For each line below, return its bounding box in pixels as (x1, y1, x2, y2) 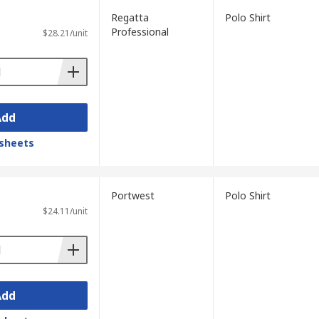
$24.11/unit (42, 205, 88, 217)
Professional (110, 25, 169, 38)
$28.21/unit (42, 27, 88, 39)
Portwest (110, 189, 155, 202)
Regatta (110, 11, 149, 24)
